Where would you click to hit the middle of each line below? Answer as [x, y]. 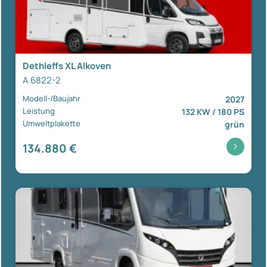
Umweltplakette [52, 123]
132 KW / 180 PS [213, 111]
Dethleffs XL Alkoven [67, 66]
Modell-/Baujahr [52, 98]
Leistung [39, 111]
